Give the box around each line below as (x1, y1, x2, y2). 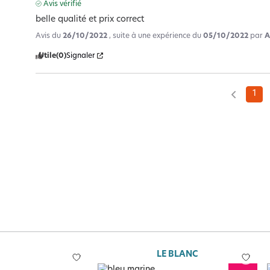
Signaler (66, 52, 96, 60)
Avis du (36, 32, 63, 40)
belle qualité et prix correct (36, 14, 145, 24)
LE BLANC (157, 250, 198, 259)
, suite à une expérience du (109, 32, 204, 40)
